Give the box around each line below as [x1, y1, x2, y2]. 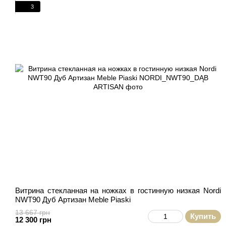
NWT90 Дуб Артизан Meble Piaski [15, 195, 131, 204]
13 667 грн [15, 208, 50, 216]
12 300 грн [15, 215, 51, 224]
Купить [190, 212, 216, 220]
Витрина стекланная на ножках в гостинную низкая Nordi [15, 186, 221, 195]
